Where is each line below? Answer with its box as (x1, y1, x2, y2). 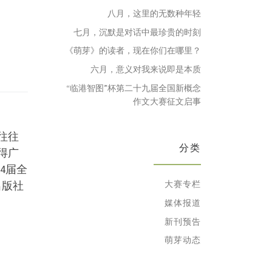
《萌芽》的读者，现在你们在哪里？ (65, 45, 201, 56)
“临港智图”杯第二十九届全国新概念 (66, 83, 201, 94)
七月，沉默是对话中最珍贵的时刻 (73, 26, 201, 38)
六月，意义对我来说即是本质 (90, 64, 201, 75)
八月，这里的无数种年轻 (107, 7, 201, 19)
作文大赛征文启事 (133, 96, 201, 107)
